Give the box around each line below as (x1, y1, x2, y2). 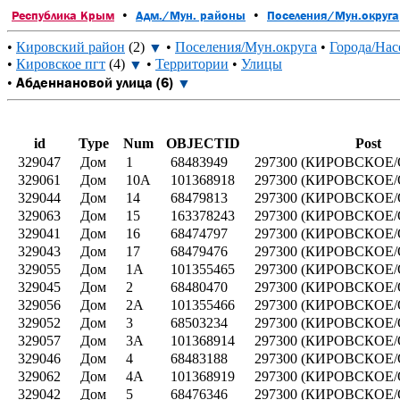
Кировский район (16, 39, 125, 54)
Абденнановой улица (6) (16, 73, 173, 90)
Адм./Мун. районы (136, 8, 246, 22)
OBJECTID (165, 135, 240, 151)
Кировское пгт (16, 56, 105, 72)
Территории (155, 56, 229, 72)
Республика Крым (12, 8, 114, 22)
